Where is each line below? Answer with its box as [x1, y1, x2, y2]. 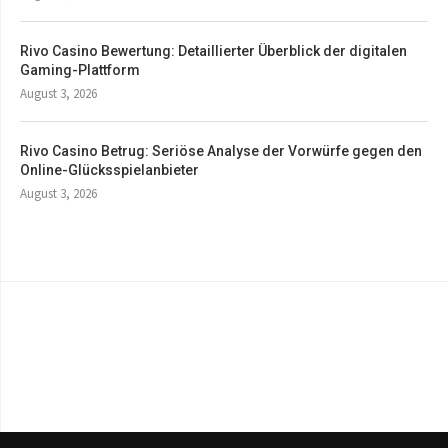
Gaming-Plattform [20, 61, 140, 78]
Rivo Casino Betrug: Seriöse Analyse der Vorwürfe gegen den [20, 142, 422, 159]
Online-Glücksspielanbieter [20, 161, 199, 178]
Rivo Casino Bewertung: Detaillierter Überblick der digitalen [20, 42, 407, 59]
